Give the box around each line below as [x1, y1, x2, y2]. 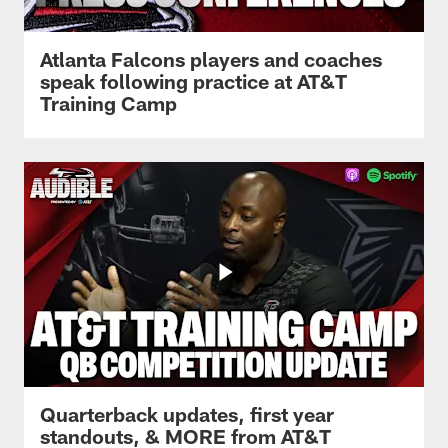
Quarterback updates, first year [40, 401, 334, 426]
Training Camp [40, 90, 177, 115]
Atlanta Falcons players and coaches [40, 46, 382, 71]
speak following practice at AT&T [40, 68, 347, 93]
